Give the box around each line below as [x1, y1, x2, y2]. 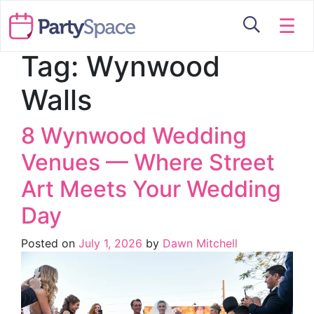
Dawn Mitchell [159, 236, 238, 250]
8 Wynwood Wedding [21, 122, 247, 149]
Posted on [21, 236, 78, 250]
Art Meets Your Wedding [21, 175, 281, 203]
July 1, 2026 [78, 236, 142, 250]
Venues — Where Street [21, 149, 275, 176]
